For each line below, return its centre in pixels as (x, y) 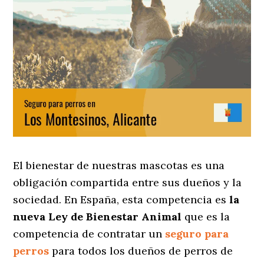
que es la (206, 217)
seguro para (197, 234)
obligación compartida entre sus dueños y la (128, 183)
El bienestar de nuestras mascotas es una (119, 166)
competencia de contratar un (88, 234)
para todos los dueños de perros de (141, 251)
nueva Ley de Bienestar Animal (98, 217)
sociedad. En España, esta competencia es (121, 200)
